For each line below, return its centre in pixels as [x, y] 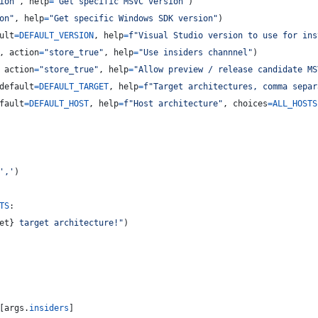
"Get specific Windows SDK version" [133, 18]
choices [250, 104]
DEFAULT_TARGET [74, 87]
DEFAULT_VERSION [56, 35]
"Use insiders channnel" [196, 53]
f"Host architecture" [173, 104]
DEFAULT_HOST [59, 104]
